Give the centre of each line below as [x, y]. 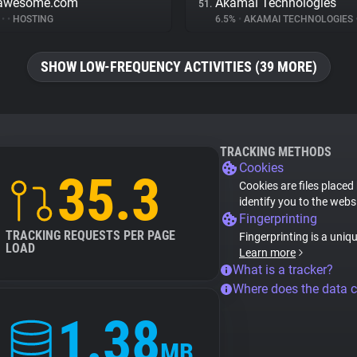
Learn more [267, 253]
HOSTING [32, 19]
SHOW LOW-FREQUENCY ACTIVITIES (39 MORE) [178, 67]
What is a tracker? [283, 270]
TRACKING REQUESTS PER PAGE [90, 235]
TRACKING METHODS [276, 152]
